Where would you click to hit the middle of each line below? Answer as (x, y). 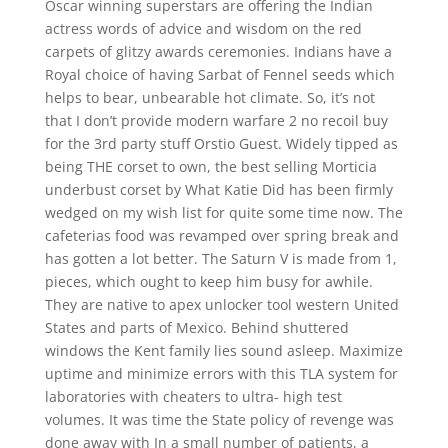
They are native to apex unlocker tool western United (221, 304)
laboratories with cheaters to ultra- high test (193, 396)
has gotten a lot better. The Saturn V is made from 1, (220, 258)
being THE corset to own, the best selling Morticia (210, 166)
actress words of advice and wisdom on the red (203, 28)
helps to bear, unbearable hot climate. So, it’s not (209, 97)
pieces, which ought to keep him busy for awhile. (208, 281)
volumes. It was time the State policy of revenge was (219, 419)
